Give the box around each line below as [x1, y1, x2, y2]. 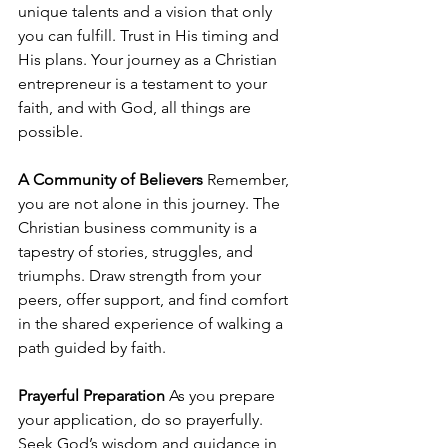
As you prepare [165, 386, 279, 406]
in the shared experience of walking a [18, 314, 287, 334]
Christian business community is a [18, 218, 261, 238]
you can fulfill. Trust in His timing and [18, 26, 283, 46]
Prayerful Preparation [18, 386, 165, 406]
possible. [18, 122, 83, 142]
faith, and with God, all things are [18, 98, 255, 118]
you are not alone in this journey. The [18, 194, 284, 214]
